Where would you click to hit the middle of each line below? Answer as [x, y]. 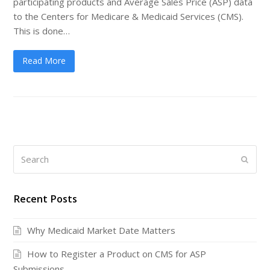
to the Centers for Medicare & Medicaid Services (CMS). [129, 16]
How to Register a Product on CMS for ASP [117, 254]
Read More [44, 61]
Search [27, 152]
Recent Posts [46, 199]
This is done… [42, 30]
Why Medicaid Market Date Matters [102, 230]
